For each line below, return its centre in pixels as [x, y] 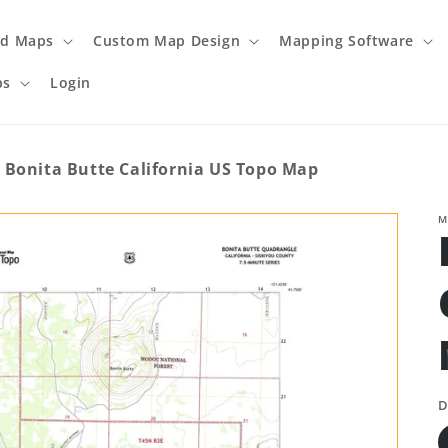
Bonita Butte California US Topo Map [161, 169]
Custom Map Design [166, 40]
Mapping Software [346, 40]
